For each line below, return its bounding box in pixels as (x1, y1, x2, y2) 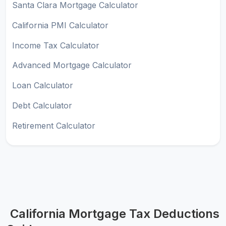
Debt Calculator (12, 100, 72, 110)
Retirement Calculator (12, 120, 95, 131)
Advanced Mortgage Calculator (12, 60, 132, 71)
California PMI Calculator (12, 20, 108, 30)
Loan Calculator (12, 80, 73, 91)
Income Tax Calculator (12, 40, 99, 50)
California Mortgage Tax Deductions (10, 206, 219, 221)
